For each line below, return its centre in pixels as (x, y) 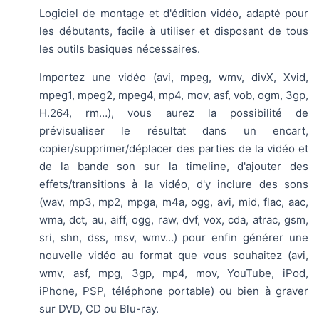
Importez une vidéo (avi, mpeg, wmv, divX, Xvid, (174, 77)
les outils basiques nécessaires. (120, 49)
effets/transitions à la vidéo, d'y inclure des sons (174, 184)
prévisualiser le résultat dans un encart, (174, 131)
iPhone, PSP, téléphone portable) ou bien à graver (174, 291)
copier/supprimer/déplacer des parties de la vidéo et (174, 148)
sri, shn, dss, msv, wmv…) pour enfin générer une (174, 237)
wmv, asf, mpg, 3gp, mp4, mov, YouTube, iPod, (174, 273)
